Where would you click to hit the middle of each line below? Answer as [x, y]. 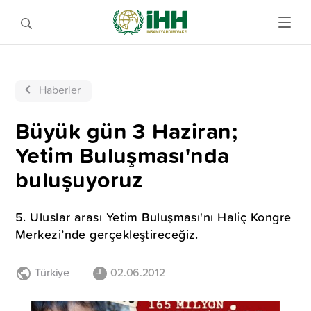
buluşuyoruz [79, 179]
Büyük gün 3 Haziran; [127, 131]
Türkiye [52, 272]
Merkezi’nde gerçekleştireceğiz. [107, 234]
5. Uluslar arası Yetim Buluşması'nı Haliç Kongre [153, 217]
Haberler [60, 90]
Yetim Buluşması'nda [123, 155]
